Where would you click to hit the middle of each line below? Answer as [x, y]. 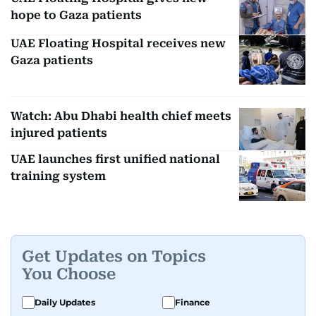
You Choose [69, 274]
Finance [193, 302]
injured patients [59, 133]
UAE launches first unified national [115, 159]
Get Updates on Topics [114, 257]
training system [58, 176]
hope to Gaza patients [76, 15]
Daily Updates [65, 302]
